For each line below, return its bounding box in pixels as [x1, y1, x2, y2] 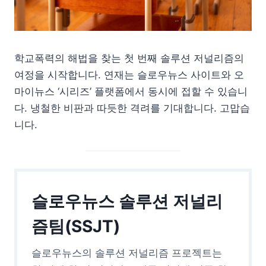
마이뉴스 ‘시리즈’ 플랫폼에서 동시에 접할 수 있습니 [14, 85, 248, 98]
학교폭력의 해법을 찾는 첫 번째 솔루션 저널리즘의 [14, 52, 244, 65]
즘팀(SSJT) [31, 216, 120, 237]
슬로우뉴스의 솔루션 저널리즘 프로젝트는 [31, 247, 222, 259]
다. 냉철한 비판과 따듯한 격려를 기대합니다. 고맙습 [14, 102, 250, 115]
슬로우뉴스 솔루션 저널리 [31, 191, 223, 212]
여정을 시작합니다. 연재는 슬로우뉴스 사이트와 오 [14, 69, 244, 81]
